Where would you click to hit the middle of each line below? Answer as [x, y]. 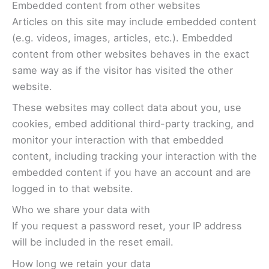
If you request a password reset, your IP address [127, 226]
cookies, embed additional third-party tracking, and [133, 124]
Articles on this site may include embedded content [134, 21]
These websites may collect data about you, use [127, 108]
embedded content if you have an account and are [131, 173]
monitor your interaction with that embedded [118, 140]
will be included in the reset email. [93, 242]
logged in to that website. [73, 189]
